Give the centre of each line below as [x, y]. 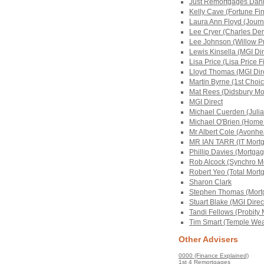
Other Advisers [208, 240]
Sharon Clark [210, 182]
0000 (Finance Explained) [214, 256]
